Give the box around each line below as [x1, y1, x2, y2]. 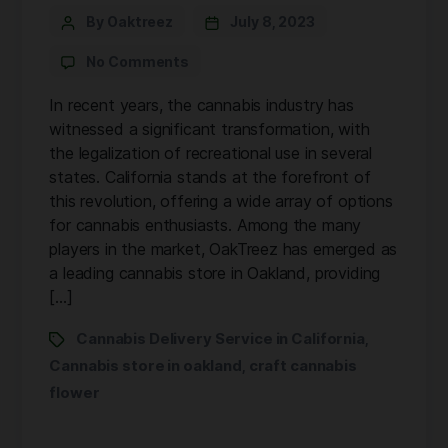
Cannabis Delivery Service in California [76, 328, 365, 348]
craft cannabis [248, 355, 357, 375]
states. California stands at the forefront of [49, 166, 371, 187]
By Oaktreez [86, 12, 174, 30]
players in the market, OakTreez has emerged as [49, 238, 398, 259]
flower [49, 382, 100, 402]
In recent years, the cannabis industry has [49, 94, 354, 115]
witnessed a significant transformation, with [49, 118, 370, 139]
